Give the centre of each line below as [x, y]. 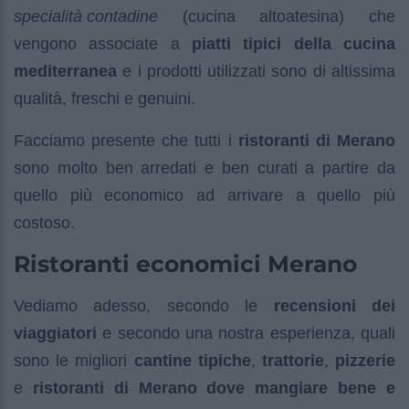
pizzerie [366, 360]
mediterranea [65, 71]
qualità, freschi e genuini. [105, 98]
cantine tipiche [192, 360]
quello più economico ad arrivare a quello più [204, 195]
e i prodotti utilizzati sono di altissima [256, 71]
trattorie [293, 360]
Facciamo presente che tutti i [126, 140]
